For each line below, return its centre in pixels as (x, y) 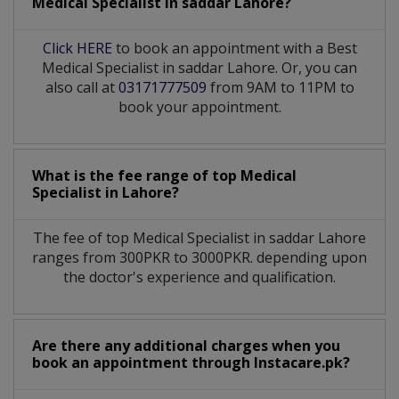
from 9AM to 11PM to (280, 87)
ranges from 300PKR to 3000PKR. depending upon (199, 257)
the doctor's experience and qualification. (199, 277)
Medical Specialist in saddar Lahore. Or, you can (199, 67)
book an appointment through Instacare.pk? (191, 362)
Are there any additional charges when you (186, 345)
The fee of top (83, 237)
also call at (81, 87)
